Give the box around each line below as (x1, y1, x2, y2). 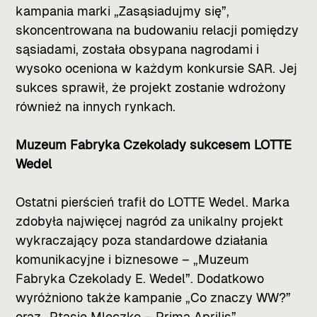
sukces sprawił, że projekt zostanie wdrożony (16, 79, 287, 95)
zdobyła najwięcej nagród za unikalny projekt (16, 213, 284, 229)
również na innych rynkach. (16, 98, 176, 114)
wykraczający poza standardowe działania (16, 232, 268, 248)
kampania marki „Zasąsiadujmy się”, (16, 3, 230, 18)
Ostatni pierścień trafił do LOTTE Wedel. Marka (16, 194, 290, 209)
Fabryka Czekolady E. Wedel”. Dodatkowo (16, 270, 265, 286)
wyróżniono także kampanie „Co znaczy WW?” (16, 289, 292, 305)
